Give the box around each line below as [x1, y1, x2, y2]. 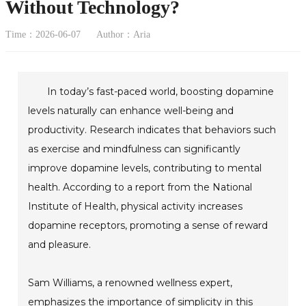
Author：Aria [96, 29, 150, 40]
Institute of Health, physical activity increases [28, 199, 243, 212]
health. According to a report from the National [28, 180, 253, 193]
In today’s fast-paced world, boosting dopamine [47, 85, 275, 98]
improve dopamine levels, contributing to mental [28, 161, 262, 174]
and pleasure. [28, 238, 92, 251]
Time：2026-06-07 [5, 29, 81, 40]
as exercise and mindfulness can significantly [28, 142, 241, 155]
